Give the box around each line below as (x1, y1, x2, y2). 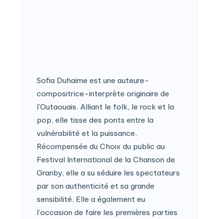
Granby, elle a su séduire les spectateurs (37, 168, 180, 178)
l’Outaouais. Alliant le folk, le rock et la (37, 102, 174, 112)
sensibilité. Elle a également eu (37, 195, 145, 204)
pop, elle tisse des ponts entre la (37, 115, 153, 125)
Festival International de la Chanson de (37, 155, 175, 165)
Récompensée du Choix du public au (37, 142, 165, 152)
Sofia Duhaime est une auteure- (37, 76, 149, 86)
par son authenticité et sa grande (37, 181, 154, 191)
